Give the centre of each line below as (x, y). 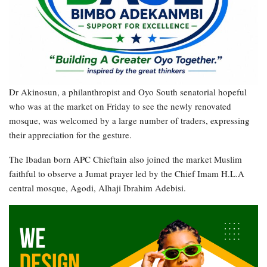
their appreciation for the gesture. (70, 134)
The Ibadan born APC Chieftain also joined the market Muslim (125, 159)
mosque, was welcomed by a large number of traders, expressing (129, 120)
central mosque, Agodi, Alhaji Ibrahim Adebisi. (97, 187)
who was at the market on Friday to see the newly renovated (120, 106)
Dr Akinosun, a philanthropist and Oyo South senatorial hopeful (128, 91)
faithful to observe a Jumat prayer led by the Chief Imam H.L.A (127, 173)
